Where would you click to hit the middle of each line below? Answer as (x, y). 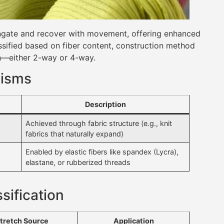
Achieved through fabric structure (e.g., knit (99, 123)
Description (105, 104)
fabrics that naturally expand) (75, 134)
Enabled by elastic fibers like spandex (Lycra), (102, 152)
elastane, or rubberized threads (78, 162)
